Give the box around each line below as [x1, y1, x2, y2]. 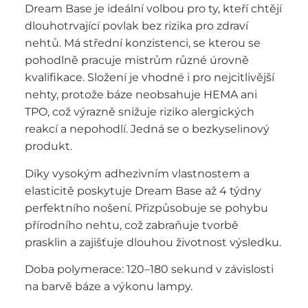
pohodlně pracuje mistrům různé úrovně [25, 54, 249, 67]
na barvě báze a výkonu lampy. [25, 279, 192, 293]
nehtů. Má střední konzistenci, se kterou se [25, 36, 261, 50]
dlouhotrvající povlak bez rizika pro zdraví [25, 19, 248, 33]
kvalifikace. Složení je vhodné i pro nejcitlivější [25, 71, 274, 85]
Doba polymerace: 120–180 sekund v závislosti [25, 262, 274, 276]
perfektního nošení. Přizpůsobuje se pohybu [25, 201, 268, 214]
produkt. [25, 140, 72, 153]
